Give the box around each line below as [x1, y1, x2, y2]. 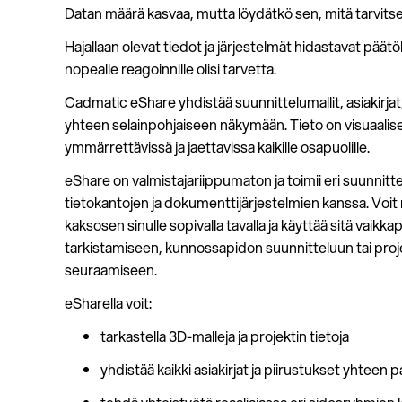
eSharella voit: [65, 293, 152, 314]
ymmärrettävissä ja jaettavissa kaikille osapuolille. [65, 136, 370, 158]
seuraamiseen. [65, 259, 157, 281]
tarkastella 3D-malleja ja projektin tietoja [100, 326, 349, 347]
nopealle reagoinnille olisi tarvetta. [65, 58, 276, 80]
